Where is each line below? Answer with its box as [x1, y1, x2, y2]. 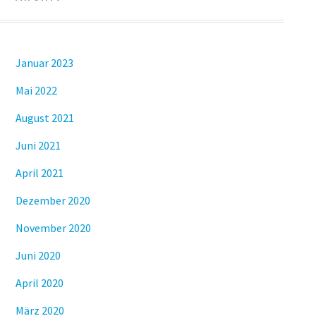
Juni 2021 [15, 138, 61, 152]
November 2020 [15, 220, 91, 235]
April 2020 [15, 275, 63, 290]
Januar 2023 [15, 55, 73, 70]
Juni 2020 [15, 248, 61, 262]
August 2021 [15, 110, 74, 125]
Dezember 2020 [15, 193, 90, 207]
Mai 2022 [15, 83, 57, 97]
